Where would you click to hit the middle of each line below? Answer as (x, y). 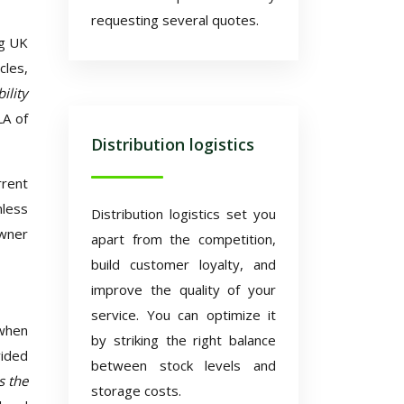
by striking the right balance (184, 340)
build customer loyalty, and (184, 264)
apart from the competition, (184, 239)
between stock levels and (184, 365)
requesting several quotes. (175, 20)
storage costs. (136, 390)
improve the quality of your (184, 289)
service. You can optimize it (184, 315)
